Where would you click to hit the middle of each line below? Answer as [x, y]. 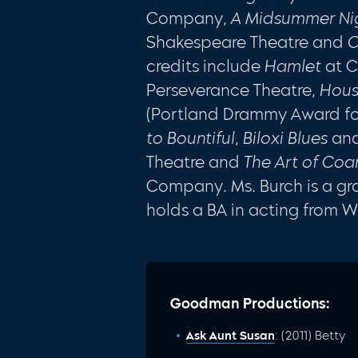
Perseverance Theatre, [233, 90]
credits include [206, 66]
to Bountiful [191, 138]
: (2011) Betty [310, 335]
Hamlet [293, 66]
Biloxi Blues [286, 138]
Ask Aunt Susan [231, 335]
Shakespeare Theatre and [247, 42]
